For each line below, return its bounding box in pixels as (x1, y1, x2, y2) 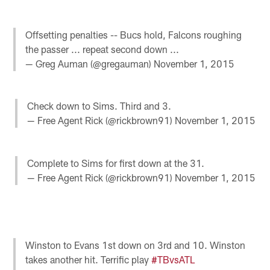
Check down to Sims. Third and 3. (27, 100, 171, 112)
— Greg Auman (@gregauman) (25, 58, 154, 70)
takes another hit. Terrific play (25, 254, 152, 266)
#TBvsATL (151, 254, 195, 266)
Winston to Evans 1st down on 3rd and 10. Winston (25, 239, 246, 251)
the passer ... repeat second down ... (25, 43, 180, 55)
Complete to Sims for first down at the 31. (27, 157, 204, 169)
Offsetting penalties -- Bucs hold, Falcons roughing (25, 29, 242, 41)
